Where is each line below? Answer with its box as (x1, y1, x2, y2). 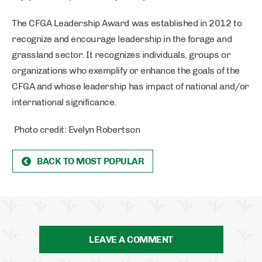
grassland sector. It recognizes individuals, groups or (12, 49, 231, 60)
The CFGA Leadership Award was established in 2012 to (12, 18, 242, 29)
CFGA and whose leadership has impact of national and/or (12, 81, 249, 92)
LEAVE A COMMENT (89, 234, 173, 245)
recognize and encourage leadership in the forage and (12, 33, 232, 44)
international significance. (12, 96, 117, 108)
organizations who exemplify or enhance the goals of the (12, 65, 240, 76)
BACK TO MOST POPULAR (37, 156, 144, 167)
